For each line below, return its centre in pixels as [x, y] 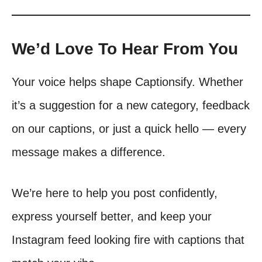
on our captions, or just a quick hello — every [129, 129]
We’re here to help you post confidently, [115, 193]
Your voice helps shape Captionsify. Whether [127, 82]
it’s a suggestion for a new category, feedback [131, 105]
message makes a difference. [89, 152]
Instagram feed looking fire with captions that [128, 240]
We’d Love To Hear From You [125, 49]
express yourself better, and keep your [112, 216]
